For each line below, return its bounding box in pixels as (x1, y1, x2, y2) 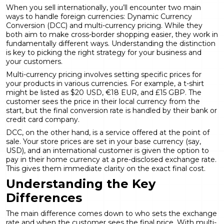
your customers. (6, 56, 62, 66)
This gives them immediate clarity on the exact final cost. (6, 163, 205, 173)
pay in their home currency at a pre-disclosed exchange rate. (6, 154, 216, 164)
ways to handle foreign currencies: (6, 11, 127, 21)
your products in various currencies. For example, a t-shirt (6, 78, 204, 88)
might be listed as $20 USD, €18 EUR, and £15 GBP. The (6, 87, 201, 97)
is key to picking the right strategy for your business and (6, 47, 201, 57)
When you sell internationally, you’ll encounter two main (6, 2, 201, 12)
